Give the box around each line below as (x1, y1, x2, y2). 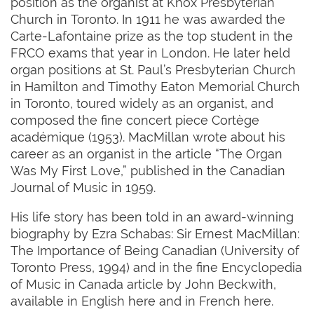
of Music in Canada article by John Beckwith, (11, 277, 276, 292)
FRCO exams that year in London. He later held (11, 46, 290, 61)
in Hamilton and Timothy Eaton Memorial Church (11, 79, 300, 95)
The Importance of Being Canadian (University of (11, 243, 299, 259)
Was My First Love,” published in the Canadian (11, 163, 285, 179)
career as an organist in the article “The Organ (11, 146, 282, 162)
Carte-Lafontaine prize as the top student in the (11, 29, 293, 44)
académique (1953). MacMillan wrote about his (11, 130, 285, 145)
